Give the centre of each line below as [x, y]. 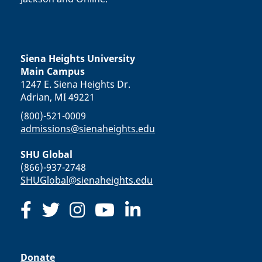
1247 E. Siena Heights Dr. [76, 84]
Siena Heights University [78, 58]
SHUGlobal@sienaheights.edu [87, 180]
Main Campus [53, 71]
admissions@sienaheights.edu [88, 129]
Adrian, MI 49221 [58, 97]
